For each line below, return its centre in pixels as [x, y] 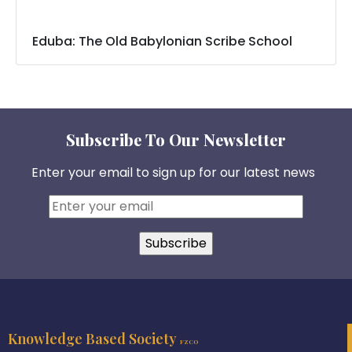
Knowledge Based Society [94, 339]
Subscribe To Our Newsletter [176, 139]
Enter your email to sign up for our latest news [173, 172]
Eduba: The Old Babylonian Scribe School [162, 41]
